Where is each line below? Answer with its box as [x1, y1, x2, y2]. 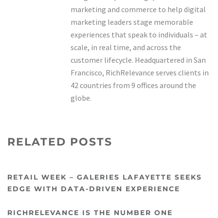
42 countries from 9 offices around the [71, 80, 196, 90]
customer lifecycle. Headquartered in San [71, 55, 206, 65]
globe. [71, 93, 91, 103]
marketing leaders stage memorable [71, 17, 193, 27]
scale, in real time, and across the [71, 42, 181, 52]
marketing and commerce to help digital [71, 4, 206, 14]
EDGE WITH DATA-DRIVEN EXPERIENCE [7, 184, 180, 193]
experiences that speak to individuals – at [71, 30, 207, 39]
